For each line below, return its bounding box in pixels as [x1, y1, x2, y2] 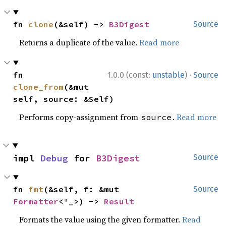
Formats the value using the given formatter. [19, 214, 183, 225]
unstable [152, 70, 185, 80]
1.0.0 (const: [107, 70, 152, 80]
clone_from [13, 82, 64, 92]
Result [104, 196, 135, 206]
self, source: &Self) [13, 94, 115, 104]
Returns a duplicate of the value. [19, 37, 140, 48]
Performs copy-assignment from [19, 111, 141, 123]
